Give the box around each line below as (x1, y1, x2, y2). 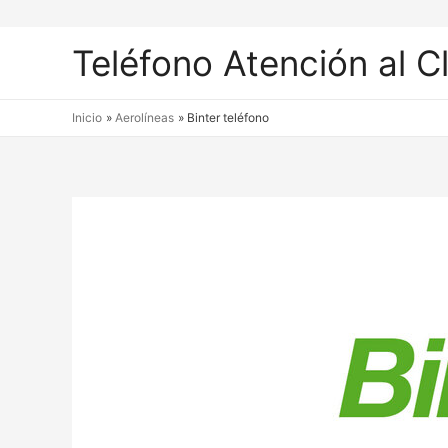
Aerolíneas (115, 110, 175, 125)
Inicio (72, 110, 102, 125)
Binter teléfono (187, 110, 270, 125)
